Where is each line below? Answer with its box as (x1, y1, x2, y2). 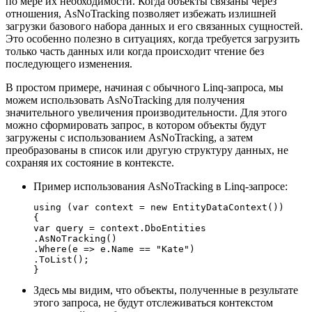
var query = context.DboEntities (33, 223, 206, 234)
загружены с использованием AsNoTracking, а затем (6, 132, 253, 144)
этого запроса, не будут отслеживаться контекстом (33, 297, 273, 309)
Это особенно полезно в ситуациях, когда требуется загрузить (6, 33, 299, 45)
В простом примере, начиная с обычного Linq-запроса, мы (6, 81, 283, 94)
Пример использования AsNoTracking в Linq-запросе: (33, 180, 288, 193)
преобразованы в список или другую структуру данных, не (6, 144, 288, 157)
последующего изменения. (6, 58, 132, 70)
